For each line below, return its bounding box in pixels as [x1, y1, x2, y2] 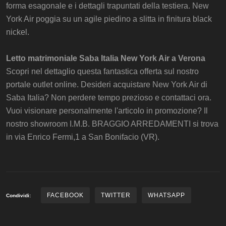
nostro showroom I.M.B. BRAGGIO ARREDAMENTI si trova [6, 119, 218, 128]
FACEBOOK [47, 191, 84, 199]
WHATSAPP [148, 191, 185, 199]
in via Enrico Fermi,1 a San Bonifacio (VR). [6, 132, 159, 141]
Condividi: [6, 192, 31, 198]
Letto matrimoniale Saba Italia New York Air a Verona [6, 53, 205, 63]
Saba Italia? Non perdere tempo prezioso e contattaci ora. [6, 93, 211, 102]
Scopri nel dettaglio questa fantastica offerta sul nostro [6, 67, 199, 76]
